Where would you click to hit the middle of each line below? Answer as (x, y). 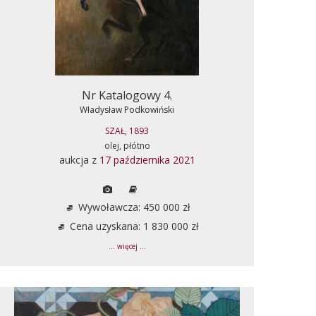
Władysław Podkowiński (127, 109)
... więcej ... (127, 246)
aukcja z (79, 159)
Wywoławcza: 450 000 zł (133, 207)
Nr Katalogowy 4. (127, 95)
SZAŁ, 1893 (127, 130)
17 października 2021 (147, 159)
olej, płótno (127, 145)
